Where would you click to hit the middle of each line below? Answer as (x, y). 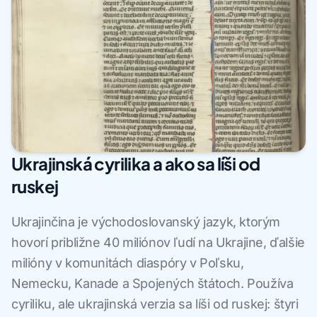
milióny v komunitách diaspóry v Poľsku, (128, 263)
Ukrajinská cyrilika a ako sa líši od (136, 164)
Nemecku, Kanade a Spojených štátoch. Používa (152, 284)
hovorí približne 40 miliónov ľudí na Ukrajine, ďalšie (158, 243)
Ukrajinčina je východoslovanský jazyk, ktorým (146, 222)
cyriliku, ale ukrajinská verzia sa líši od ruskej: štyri (155, 304)
